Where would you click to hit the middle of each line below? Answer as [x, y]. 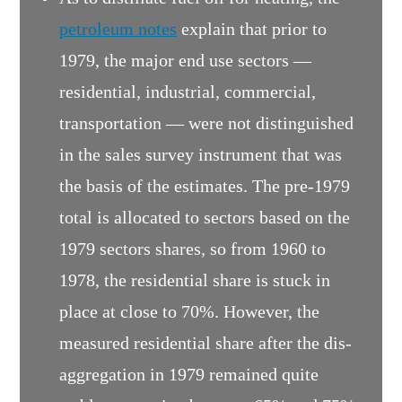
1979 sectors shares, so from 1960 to [192, 250]
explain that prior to [252, 30]
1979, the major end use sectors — [185, 61]
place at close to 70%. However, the [189, 313]
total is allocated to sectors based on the [205, 218]
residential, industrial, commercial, [188, 93]
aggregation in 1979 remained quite [189, 376]
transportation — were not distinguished [206, 124]
